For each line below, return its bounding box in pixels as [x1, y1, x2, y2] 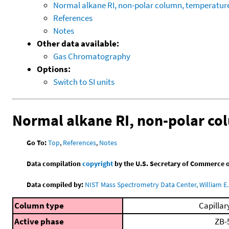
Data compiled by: [27, 180, 84, 190]
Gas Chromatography [53, 50, 130, 62]
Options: [37, 63, 71, 75]
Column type [14, 200, 64, 212]
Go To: [27, 138, 47, 148]
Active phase [14, 216, 64, 227]
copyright [82, 159, 113, 169]
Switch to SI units [53, 76, 114, 87]
